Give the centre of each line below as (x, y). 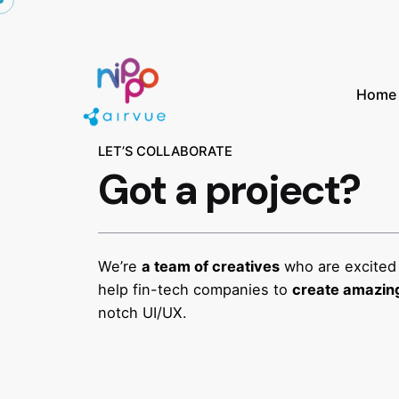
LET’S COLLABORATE (166, 152)
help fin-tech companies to (195, 290)
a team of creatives (211, 267)
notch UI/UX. (143, 313)
